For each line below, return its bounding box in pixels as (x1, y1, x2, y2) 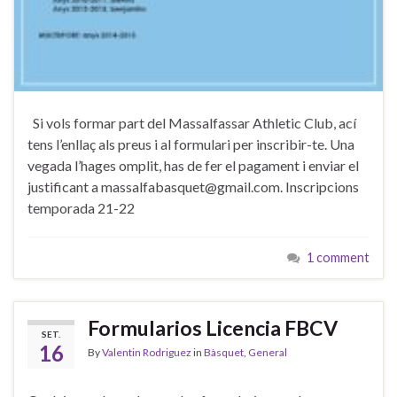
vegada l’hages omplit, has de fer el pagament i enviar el (27, 157, 359, 175)
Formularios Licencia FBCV (88, 315, 338, 341)
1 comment (307, 250, 370, 266)
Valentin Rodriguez (102, 346, 191, 360)
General (248, 346, 287, 360)
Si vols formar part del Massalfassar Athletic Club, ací (27, 114, 356, 132)
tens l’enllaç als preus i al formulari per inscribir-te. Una (27, 136, 354, 153)
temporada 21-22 (27, 199, 140, 217)
